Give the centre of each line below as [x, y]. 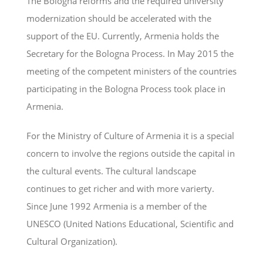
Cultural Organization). [72, 241]
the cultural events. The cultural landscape [111, 171]
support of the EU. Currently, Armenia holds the [123, 36]
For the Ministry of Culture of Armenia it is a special [130, 135]
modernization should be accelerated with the [119, 18]
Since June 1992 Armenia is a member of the [117, 206]
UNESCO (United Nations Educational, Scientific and [130, 223]
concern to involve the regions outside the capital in [131, 153]
